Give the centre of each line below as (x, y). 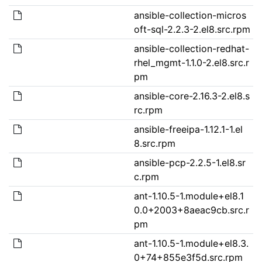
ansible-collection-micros (190, 15)
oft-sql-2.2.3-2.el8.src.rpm (192, 29)
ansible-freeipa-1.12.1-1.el (188, 129)
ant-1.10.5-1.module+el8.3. (191, 243)
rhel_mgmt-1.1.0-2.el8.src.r (191, 62)
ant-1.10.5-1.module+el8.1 (189, 196)
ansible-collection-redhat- (191, 48)
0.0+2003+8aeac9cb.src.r (191, 210)
